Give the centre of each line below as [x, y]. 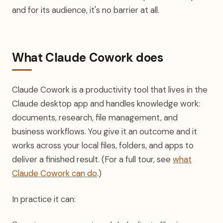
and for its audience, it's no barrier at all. [86, 10]
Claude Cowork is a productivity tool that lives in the [110, 90]
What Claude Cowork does [88, 57]
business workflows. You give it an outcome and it [105, 131]
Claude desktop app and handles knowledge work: [106, 104]
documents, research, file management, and [95, 117]
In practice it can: [44, 199]
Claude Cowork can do [55, 173]
